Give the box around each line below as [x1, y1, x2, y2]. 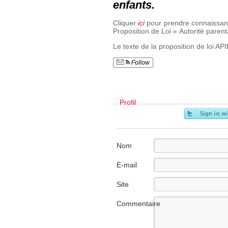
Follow [129, 59, 150, 66]
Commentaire [116, 199, 160, 208]
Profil [119, 98, 136, 106]
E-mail [116, 160, 137, 169]
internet [116, 190, 141, 199]
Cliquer [112, 18, 138, 27]
